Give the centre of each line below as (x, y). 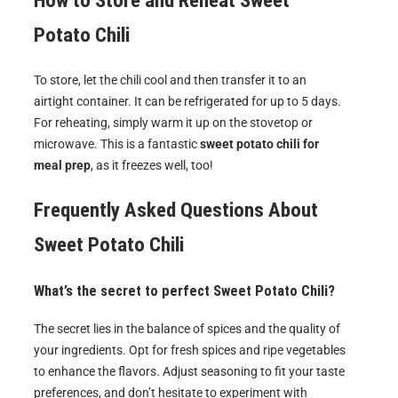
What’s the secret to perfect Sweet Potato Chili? (184, 291)
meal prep (62, 166)
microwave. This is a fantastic (117, 144)
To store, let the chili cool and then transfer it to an (170, 80)
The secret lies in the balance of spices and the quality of (187, 329)
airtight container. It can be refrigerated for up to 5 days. (187, 102)
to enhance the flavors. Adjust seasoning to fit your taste (189, 372)
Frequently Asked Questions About (176, 210)
